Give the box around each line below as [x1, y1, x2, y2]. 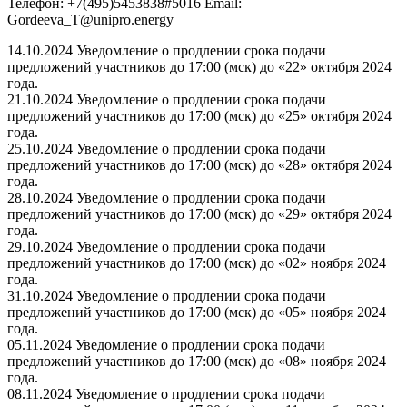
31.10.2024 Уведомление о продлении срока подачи [7, 288, 326, 304]
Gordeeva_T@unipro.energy [7, 12, 174, 28]
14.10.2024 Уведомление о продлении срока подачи [7, 43, 326, 59]
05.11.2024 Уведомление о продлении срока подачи [7, 337, 325, 353]
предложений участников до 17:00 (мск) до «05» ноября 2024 [7, 304, 386, 321]
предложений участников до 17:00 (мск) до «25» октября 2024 [7, 108, 392, 124]
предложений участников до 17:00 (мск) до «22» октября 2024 [7, 59, 392, 75]
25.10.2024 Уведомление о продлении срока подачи [7, 141, 326, 157]
